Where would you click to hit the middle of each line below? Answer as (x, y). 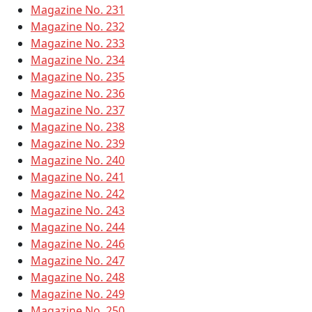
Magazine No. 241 (78, 177)
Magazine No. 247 (78, 261)
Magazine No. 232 (78, 27)
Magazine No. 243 (78, 211)
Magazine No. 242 (78, 194)
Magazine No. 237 (78, 110)
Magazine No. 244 (78, 227)
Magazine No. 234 (78, 60)
